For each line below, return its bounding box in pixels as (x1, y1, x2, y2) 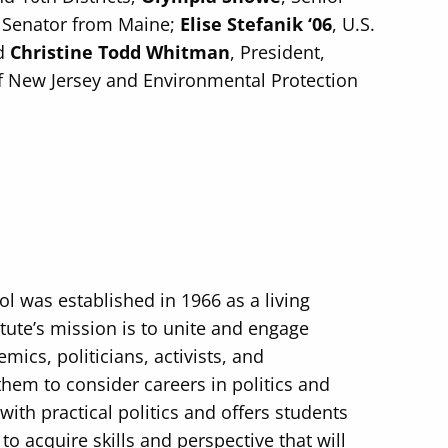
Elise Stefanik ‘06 (180, 12, 333, 36)
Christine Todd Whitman (10, 40, 231, 64)
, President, (230, 40, 326, 64)
